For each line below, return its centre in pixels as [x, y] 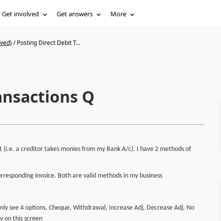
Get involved [21, 14]
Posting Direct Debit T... [48, 43]
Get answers [75, 14]
